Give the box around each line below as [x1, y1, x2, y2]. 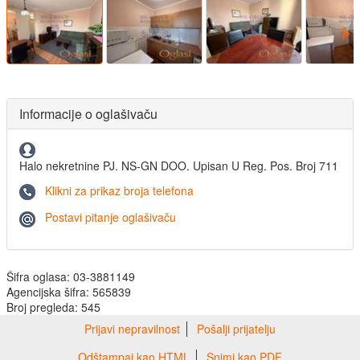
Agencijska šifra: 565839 [6, 283, 131, 300]
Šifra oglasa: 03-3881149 [6, 268, 135, 284]
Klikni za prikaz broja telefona [45, 182, 194, 199]
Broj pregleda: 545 [6, 298, 100, 315]
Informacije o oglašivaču [19, 104, 157, 123]
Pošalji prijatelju [197, 320, 276, 337]
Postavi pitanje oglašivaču [45, 209, 176, 226]
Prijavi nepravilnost [84, 320, 180, 337]
